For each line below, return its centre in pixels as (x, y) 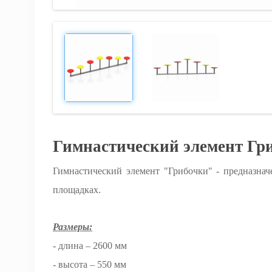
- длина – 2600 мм (90, 246)
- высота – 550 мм (90, 264)
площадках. (77, 190)
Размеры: (73, 227)
